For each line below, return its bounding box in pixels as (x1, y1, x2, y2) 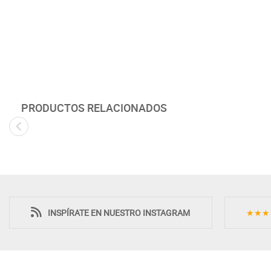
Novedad (143, 150, 178, 163)
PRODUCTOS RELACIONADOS (21, 100, 167, 115)
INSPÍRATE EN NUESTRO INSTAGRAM (48, 206, 191, 218)
